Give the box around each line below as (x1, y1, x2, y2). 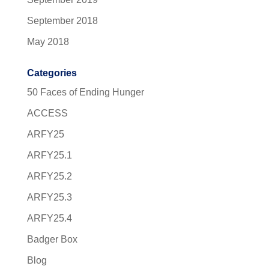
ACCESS (26, 107, 68, 118)
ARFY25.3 (26, 192, 72, 202)
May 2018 (26, 36, 69, 47)
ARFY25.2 (26, 171, 72, 181)
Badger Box (26, 234, 77, 244)
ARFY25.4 (26, 213, 72, 223)
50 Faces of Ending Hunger (26, 86, 144, 97)
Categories (26, 67, 77, 78)
